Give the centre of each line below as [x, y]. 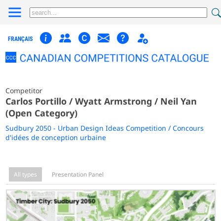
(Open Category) [42, 113]
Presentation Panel [78, 174]
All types [26, 174]
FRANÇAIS [20, 39]
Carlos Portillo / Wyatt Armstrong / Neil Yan [101, 101]
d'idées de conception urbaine [56, 137]
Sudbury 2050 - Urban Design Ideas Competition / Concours [105, 128]
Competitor [24, 90]
